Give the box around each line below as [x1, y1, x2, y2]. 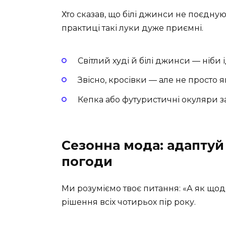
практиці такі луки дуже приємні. [62, 23, 203, 33]
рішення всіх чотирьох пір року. [62, 197, 196, 207]
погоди [62, 153, 112, 169]
